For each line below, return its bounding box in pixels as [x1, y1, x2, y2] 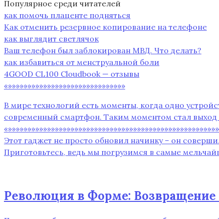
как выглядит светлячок [4, 33, 99, 44]
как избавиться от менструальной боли [4, 57, 159, 67]
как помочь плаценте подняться [4, 10, 131, 20]
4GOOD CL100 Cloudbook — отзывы [4, 68, 139, 79]
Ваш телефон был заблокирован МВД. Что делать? [4, 45, 201, 55]
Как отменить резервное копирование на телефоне [4, 22, 207, 32]
